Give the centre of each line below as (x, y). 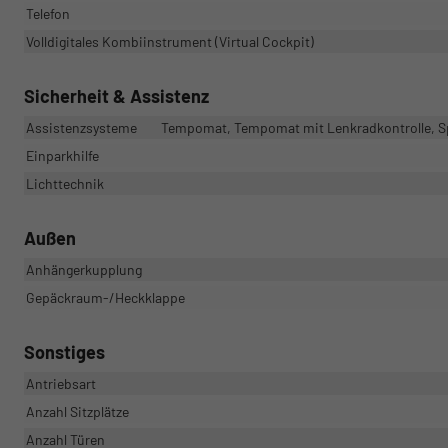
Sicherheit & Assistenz (116, 96)
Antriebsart (61, 384)
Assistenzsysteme (81, 128)
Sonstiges (64, 352)
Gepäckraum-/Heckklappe (105, 298)
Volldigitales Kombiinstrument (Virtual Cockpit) (170, 42)
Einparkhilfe (62, 156)
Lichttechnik (65, 184)
